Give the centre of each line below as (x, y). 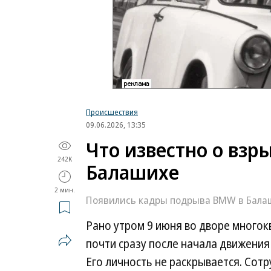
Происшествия (112, 112)
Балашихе (132, 172)
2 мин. (65, 189)
